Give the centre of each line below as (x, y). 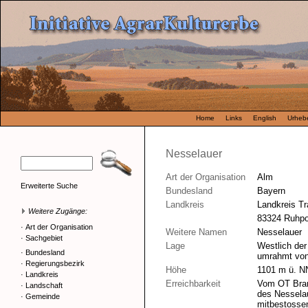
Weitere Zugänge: (57, 211)
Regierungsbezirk (55, 263)
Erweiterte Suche (49, 186)
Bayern (271, 191)
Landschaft (44, 285)
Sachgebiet (44, 238)
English (265, 118)
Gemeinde (43, 296)
